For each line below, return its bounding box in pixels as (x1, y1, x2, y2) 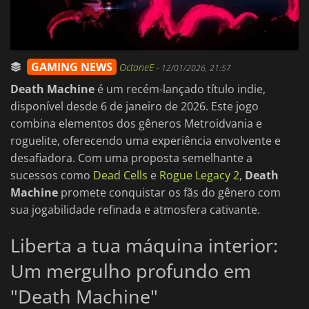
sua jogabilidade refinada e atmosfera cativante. (10, 202, 260, 218)
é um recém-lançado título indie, (94, 81, 266, 97)
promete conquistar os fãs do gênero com (58, 185, 281, 201)
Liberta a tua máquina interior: (10, 232, 278, 259)
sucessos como (10, 168, 93, 183)
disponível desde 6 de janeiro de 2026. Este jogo (10, 99, 259, 114)
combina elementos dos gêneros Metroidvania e (10, 116, 262, 132)
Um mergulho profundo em (10, 258, 251, 284)
